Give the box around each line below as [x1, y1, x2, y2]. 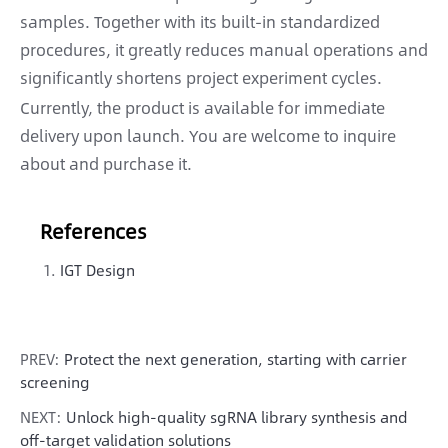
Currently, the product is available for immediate [20, 95, 385, 121]
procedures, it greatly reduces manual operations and [20, 37, 428, 63]
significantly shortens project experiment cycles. [20, 65, 382, 91]
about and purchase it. [20, 151, 192, 177]
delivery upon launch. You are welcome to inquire [20, 123, 396, 149]
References [40, 215, 147, 247]
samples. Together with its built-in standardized [20, 9, 380, 35]
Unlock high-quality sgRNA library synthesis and [66, 405, 408, 429]
